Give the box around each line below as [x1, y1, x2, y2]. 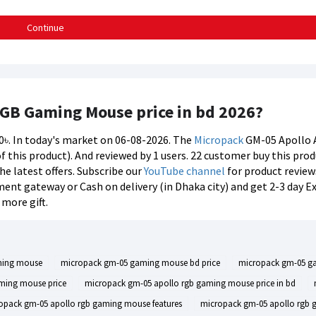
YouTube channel [144, 164, 225, 178]
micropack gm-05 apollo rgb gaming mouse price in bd [85, 277, 296, 289]
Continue [26, 21, 64, 34]
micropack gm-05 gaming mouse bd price [61, 257, 220, 269]
